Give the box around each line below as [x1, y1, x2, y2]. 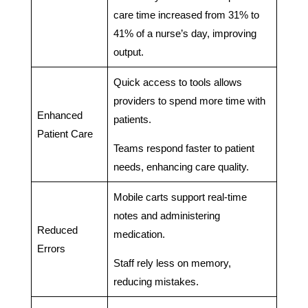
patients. [113, 113, 151, 125]
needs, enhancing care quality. [113, 160, 249, 173]
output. [113, 45, 144, 58]
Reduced [36, 223, 78, 236]
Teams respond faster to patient [113, 142, 254, 154]
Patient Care [36, 127, 93, 140]
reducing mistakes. [113, 275, 199, 287]
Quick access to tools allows [113, 76, 242, 88]
